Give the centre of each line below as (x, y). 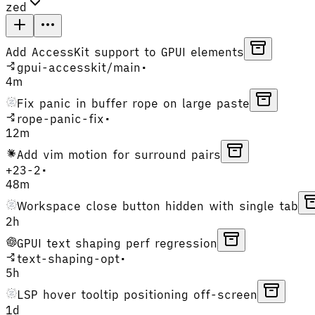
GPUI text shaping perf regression (117, 243)
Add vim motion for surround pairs (119, 154)
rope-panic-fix (60, 118)
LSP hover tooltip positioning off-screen (137, 294)
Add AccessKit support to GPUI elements (125, 52)
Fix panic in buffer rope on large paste (133, 103)
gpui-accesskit (62, 67)
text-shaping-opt (68, 258)
